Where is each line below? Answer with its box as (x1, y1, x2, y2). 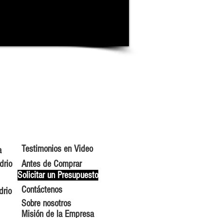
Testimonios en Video (21, 144, 93, 155)
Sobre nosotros (21, 198, 71, 209)
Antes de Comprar (21, 159, 82, 170)
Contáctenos (21, 184, 62, 196)
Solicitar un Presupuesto (18, 170, 98, 181)
